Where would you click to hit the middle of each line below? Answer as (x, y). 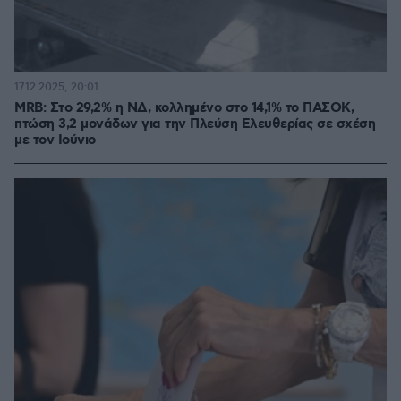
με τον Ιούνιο (55, 141)
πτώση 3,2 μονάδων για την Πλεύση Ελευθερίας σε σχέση (195, 124)
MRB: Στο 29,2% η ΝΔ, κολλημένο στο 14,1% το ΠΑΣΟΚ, (184, 108)
